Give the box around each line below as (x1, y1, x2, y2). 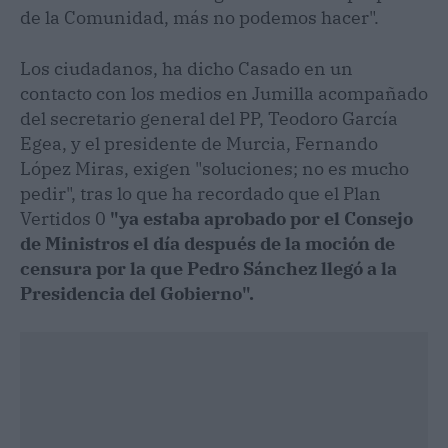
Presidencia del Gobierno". (20, 281, 254, 305)
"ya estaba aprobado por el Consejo (110, 206, 413, 230)
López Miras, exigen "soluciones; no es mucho (20, 156, 409, 180)
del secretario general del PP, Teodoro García (20, 106, 398, 130)
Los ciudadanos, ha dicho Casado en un (20, 56, 353, 80)
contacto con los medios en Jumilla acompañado (20, 81, 428, 105)
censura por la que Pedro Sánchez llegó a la (20, 256, 397, 280)
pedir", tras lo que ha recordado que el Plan (20, 181, 381, 205)
